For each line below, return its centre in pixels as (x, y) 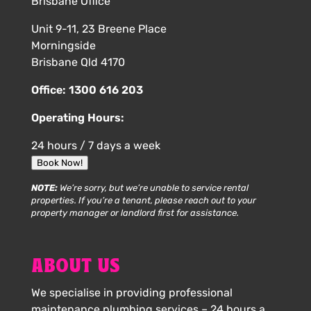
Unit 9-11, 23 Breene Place (99, 28)
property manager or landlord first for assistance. (135, 212)
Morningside (63, 45)
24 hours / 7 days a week (95, 145)
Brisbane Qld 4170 (78, 62)
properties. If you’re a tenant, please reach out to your (143, 200)
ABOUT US (75, 267)
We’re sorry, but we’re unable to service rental (153, 187)
